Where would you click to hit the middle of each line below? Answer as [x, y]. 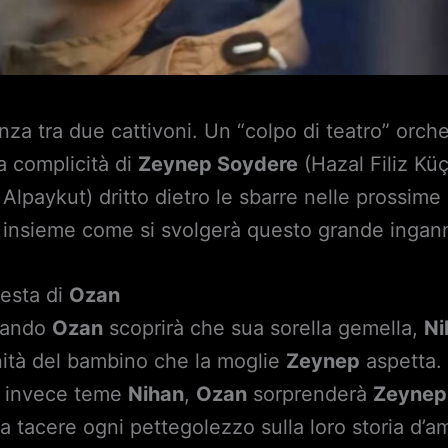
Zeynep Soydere [218, 164]
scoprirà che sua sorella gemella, [264, 328]
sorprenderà [310, 394]
